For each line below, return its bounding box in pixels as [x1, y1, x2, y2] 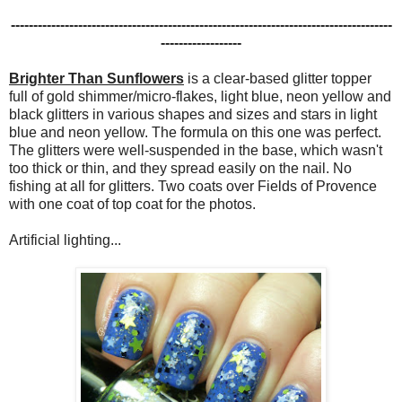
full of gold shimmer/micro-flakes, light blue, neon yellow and [9, 88, 391, 104]
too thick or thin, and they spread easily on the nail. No [9, 160, 352, 176]
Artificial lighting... [9, 232, 121, 248]
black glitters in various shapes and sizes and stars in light [9, 106, 377, 122]
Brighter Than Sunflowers [9, 70, 184, 86]
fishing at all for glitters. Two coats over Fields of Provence [9, 178, 377, 194]
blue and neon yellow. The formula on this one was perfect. [9, 124, 381, 140]
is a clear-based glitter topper [184, 70, 371, 86]
